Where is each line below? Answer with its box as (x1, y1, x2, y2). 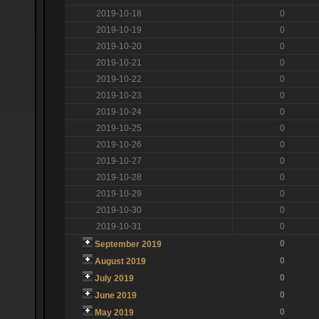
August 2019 (94, 256, 146, 266)
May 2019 (94, 307, 134, 318)
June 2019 (94, 290, 137, 300)
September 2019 (94, 239, 162, 249)
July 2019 (94, 273, 134, 283)
